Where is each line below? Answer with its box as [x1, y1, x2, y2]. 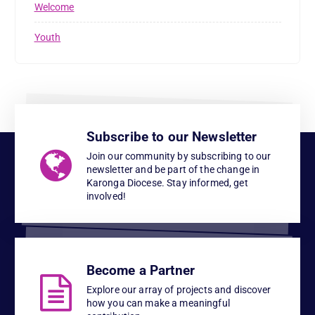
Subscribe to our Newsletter [86, 128, 257, 145]
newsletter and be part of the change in [86, 163, 260, 175]
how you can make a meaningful [86, 297, 230, 309]
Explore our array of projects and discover [86, 284, 271, 296]
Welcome [34, 1, 75, 13]
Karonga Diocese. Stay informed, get [86, 176, 248, 188]
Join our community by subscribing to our [86, 150, 271, 162]
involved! [86, 190, 126, 202]
